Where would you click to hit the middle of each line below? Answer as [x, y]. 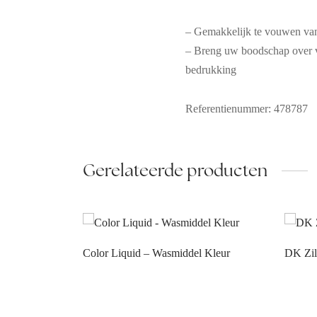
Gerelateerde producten [175, 171]
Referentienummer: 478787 [247, 109]
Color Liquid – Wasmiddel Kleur [156, 253]
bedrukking [211, 70]
